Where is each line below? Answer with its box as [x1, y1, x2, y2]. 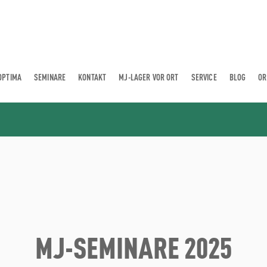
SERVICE [191, 71, 217, 82]
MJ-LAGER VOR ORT [119, 71, 179, 82]
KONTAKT [78, 71, 107, 82]
